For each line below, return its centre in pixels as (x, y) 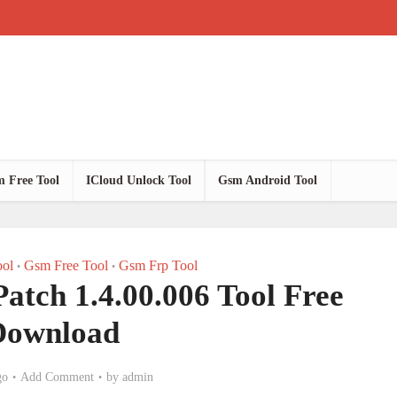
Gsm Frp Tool (158, 265)
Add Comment (57, 377)
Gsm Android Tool (268, 180)
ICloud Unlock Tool (139, 180)
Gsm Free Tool (66, 265)
